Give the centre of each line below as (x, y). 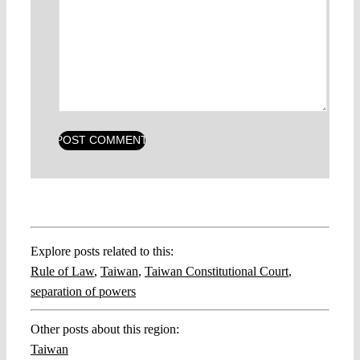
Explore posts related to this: (102, 251)
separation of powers (83, 291)
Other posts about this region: (104, 329)
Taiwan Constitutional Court (216, 271)
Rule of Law (62, 271)
